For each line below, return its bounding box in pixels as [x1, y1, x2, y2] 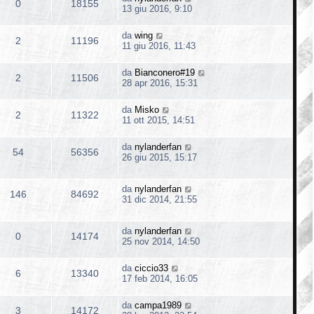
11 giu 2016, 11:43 [122, 40, 196, 51]
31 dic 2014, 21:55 [122, 193, 197, 205]
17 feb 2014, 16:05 [122, 273, 198, 284]
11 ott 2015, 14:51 [122, 114, 195, 125]
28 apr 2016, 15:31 [122, 77, 198, 88]
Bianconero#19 [135, 67, 195, 78]
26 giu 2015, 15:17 [122, 151, 197, 163]
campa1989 [135, 299, 182, 310]
